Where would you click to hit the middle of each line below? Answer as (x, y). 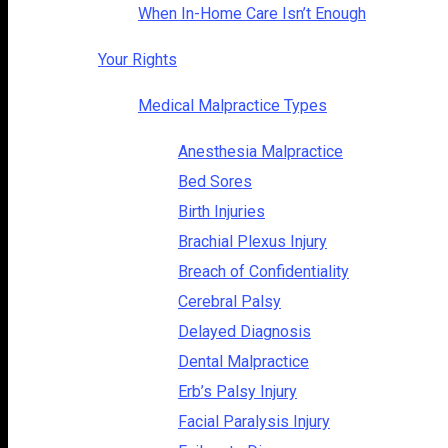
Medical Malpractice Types (232, 105)
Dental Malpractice (243, 361)
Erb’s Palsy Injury (237, 391)
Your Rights (137, 59)
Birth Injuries (221, 211)
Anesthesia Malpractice (260, 151)
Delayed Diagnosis (244, 331)
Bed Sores (215, 181)
